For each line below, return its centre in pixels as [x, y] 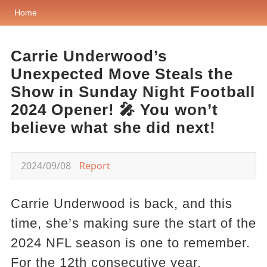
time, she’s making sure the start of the [133, 223]
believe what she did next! [113, 128]
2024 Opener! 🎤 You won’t [114, 110]
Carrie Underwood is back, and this [121, 204]
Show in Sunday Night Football [133, 92]
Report [94, 166]
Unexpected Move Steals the [122, 74]
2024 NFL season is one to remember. [130, 243]
